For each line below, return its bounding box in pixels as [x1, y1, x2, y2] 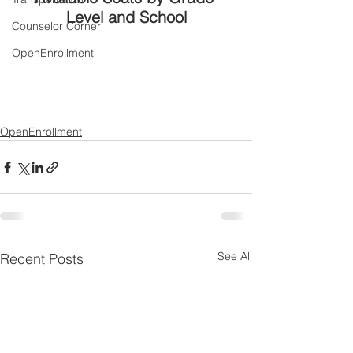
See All [217, 249, 252, 264]
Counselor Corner [12, 19, 101, 33]
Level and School [65, 7, 187, 27]
